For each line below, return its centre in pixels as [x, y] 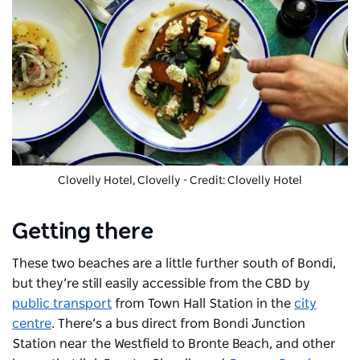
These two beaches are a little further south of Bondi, [174, 263]
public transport [62, 303]
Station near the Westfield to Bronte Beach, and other [174, 344]
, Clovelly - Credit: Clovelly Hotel [217, 180]
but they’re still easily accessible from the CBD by [161, 283]
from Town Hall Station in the [203, 303]
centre [32, 323]
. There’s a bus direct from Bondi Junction [178, 323]
